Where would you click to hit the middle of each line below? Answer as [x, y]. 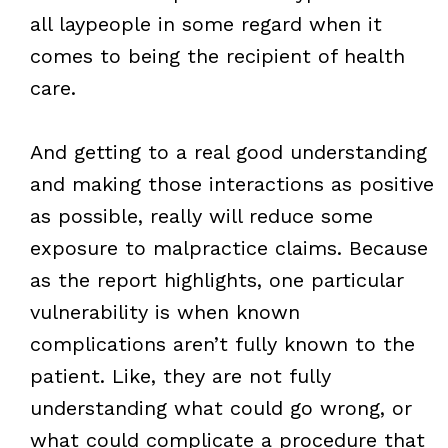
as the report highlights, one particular [216, 279]
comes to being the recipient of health [217, 55]
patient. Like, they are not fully [180, 375]
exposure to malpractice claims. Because [228, 247]
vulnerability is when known [164, 311]
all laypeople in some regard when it [205, 23]
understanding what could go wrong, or [220, 407]
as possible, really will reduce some [201, 215]
